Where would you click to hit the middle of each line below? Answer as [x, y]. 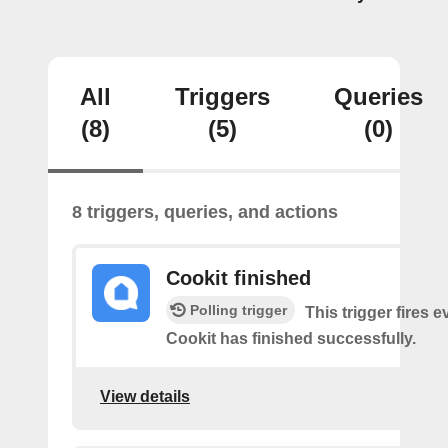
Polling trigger [238, 310]
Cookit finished [238, 278]
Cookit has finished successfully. [291, 338]
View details [145, 396]
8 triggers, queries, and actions [205, 212]
